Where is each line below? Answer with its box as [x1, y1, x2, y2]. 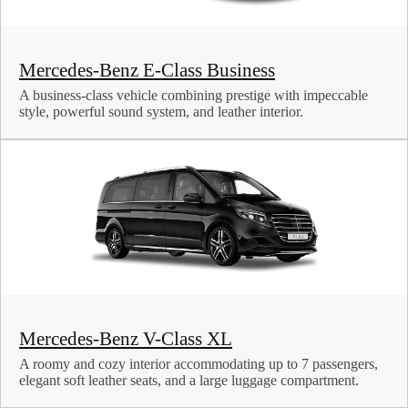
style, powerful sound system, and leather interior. [19, 104, 303, 120]
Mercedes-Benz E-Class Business [19, 59, 275, 81]
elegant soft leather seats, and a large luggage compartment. [19, 372, 359, 389]
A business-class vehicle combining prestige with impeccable [19, 87, 368, 104]
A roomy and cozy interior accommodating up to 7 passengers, [19, 356, 378, 372]
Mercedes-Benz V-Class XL [19, 328, 232, 350]
